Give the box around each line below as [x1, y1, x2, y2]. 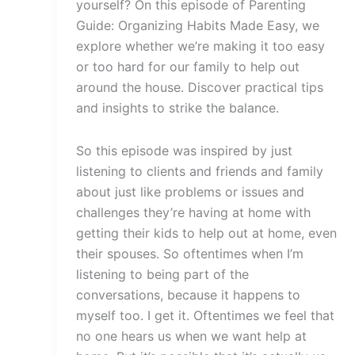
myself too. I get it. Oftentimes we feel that [76, 307, 334, 323]
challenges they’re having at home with [76, 204, 311, 220]
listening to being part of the [76, 265, 249, 282]
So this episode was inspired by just [76, 142, 292, 158]
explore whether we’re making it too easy [76, 37, 325, 54]
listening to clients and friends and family [76, 162, 323, 179]
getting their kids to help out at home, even [76, 224, 337, 241]
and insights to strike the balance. [76, 99, 279, 116]
